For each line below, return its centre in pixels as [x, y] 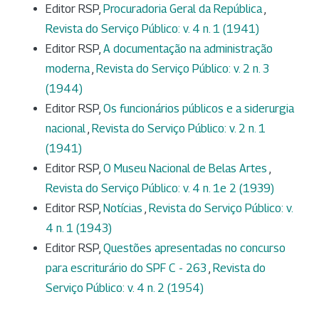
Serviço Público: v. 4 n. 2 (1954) [125, 288]
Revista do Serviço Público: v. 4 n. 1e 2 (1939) [160, 188]
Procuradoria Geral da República [184, 9]
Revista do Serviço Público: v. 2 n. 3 [183, 68]
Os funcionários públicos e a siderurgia [199, 108]
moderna [69, 68]
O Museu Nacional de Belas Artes [186, 168]
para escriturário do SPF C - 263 [127, 268]
